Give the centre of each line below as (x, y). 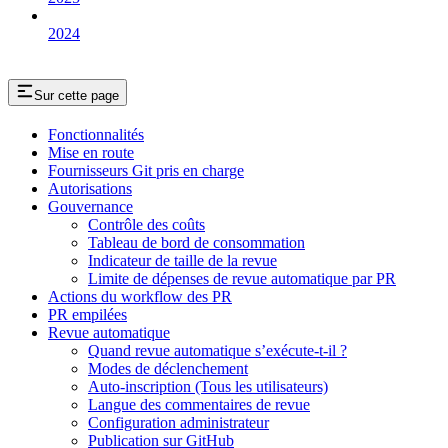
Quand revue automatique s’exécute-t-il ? (217, 351)
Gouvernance (90, 207)
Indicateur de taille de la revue (182, 261)
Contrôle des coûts (146, 225)
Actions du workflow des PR (140, 297)
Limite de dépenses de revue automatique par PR (242, 279)
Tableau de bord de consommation (196, 243)
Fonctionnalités (96, 135)
